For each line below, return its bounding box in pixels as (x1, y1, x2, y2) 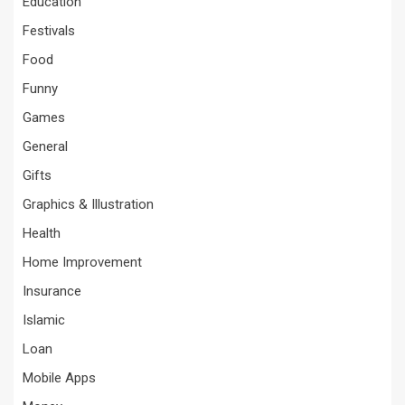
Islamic (23, 312, 65, 329)
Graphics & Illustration (23, 196, 154, 213)
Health (23, 225, 61, 242)
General (23, 138, 68, 155)
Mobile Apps (23, 370, 96, 387)
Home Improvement (23, 254, 142, 271)
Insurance (23, 283, 81, 300)
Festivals (23, 23, 75, 40)
